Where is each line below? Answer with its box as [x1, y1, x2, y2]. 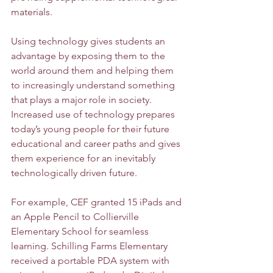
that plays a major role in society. [11, 93, 154, 105]
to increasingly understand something [11, 79, 177, 91]
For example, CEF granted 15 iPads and [11, 196, 184, 208]
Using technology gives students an [11, 35, 168, 47]
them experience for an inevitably [11, 152, 158, 164]
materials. [11, 5, 55, 18]
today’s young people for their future [11, 122, 172, 135]
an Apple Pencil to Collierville [11, 210, 141, 222]
